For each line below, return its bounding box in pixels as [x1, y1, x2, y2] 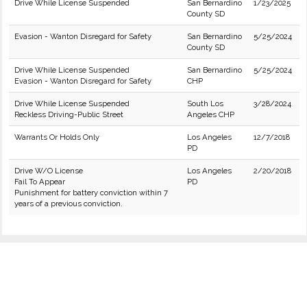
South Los [187, 99, 223, 108]
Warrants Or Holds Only [14, 132, 99, 142]
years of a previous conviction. [14, 199, 123, 208]
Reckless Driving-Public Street [14, 110, 123, 119]
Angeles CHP [187, 110, 234, 119]
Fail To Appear [14, 177, 65, 186]
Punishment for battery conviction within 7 [14, 188, 168, 197]
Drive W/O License [14, 166, 83, 175]
